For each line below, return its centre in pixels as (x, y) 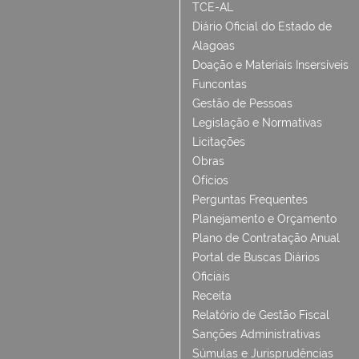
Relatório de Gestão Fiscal (261, 315)
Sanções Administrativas (256, 334)
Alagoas (214, 46)
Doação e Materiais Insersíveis (270, 65)
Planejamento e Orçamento (264, 219)
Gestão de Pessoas (242, 103)
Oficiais (211, 276)
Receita (212, 296)
